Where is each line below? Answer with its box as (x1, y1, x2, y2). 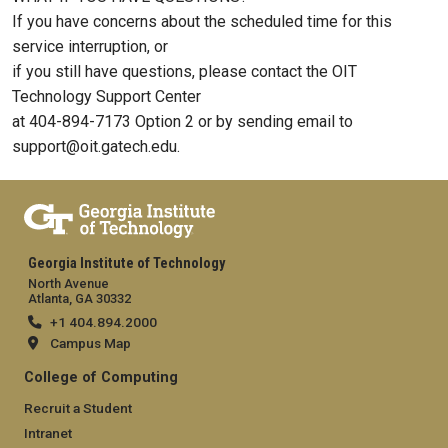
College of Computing (24, 368, 182, 386)
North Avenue (28, 276, 109, 292)
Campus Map (50, 335, 131, 352)
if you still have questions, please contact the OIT (12, 62, 357, 82)
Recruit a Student (24, 399, 132, 416)
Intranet (24, 424, 72, 441)
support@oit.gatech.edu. (12, 137, 180, 157)
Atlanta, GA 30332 (28, 291, 131, 307)
